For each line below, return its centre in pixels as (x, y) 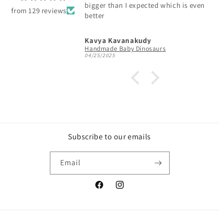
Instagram (131, 190)
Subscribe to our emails (109, 137)
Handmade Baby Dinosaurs (125, 49)
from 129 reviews (39, 11)
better (95, 16)
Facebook (109, 190)
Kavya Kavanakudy (118, 41)
